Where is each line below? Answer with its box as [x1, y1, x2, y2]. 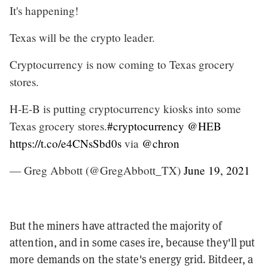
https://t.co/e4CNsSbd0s [10, 135, 121, 151]
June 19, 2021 [184, 162, 250, 178]
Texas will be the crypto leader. [10, 29, 155, 45]
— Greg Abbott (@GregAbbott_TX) [10, 162, 184, 178]
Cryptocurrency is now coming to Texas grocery [10, 56, 234, 72]
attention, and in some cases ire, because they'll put [10, 234, 255, 249]
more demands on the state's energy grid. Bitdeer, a [10, 251, 254, 266]
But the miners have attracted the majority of [10, 218, 223, 233]
